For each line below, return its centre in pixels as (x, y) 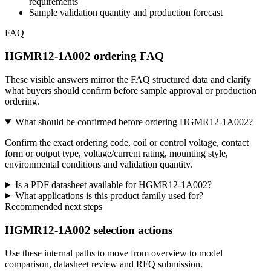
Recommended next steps (54, 206)
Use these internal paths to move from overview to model (114, 253)
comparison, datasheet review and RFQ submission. (104, 264)
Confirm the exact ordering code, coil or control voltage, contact (127, 142)
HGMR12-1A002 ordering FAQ (84, 56)
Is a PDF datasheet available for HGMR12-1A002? (113, 184)
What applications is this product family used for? (109, 195)
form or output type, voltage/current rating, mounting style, (116, 153)
